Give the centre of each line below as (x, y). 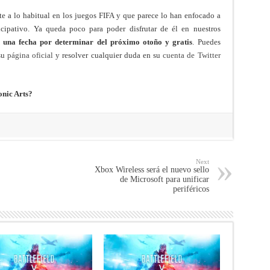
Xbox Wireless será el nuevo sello (152, 169)
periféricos (191, 189)
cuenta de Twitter (192, 55)
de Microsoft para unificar (164, 179)
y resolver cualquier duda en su (108, 55)
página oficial (30, 55)
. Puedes (206, 42)
